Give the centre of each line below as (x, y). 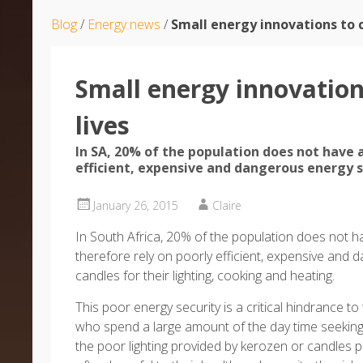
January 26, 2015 (136, 205)
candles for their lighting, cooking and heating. (205, 275)
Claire (227, 205)
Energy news (124, 24)
